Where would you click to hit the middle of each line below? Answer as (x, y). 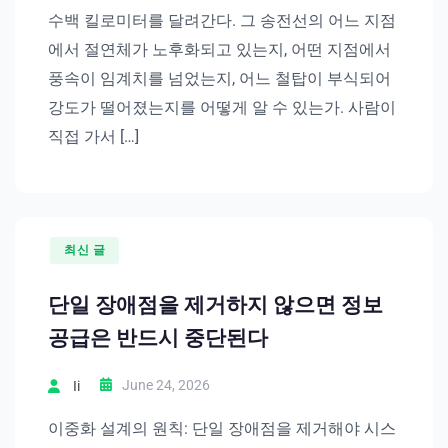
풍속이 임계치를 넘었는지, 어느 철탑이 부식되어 (219, 79)
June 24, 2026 (166, 385)
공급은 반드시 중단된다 (158, 338)
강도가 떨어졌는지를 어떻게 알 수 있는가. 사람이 (222, 108)
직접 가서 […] (93, 137)
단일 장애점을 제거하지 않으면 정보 (215, 305)
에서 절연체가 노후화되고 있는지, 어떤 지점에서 (219, 50)
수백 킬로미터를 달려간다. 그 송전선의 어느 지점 (222, 21)
